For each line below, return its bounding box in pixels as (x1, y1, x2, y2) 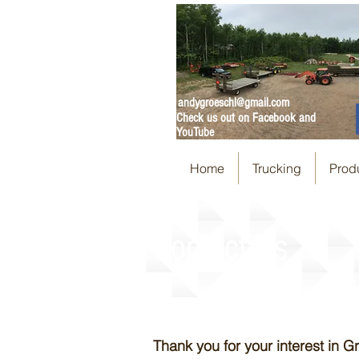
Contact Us (153, 227, 288, 268)
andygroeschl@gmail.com (178, 95, 289, 110)
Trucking (252, 159, 301, 176)
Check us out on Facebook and (176, 111, 316, 125)
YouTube (176, 125, 214, 139)
